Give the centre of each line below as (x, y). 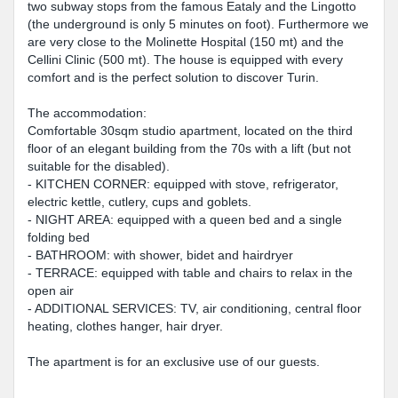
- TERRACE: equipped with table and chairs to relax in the (190, 273)
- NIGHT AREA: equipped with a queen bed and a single (185, 219)
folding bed (59, 237)
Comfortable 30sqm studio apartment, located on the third (190, 131)
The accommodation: (87, 113)
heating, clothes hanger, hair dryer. (125, 326)
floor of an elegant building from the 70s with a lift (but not (189, 148)
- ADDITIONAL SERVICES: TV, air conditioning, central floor (195, 308)
